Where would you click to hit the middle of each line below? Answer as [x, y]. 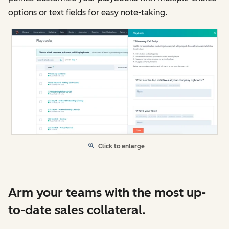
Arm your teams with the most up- [107, 192]
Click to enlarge [121, 146]
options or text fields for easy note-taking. [88, 12]
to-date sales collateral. [77, 210]
